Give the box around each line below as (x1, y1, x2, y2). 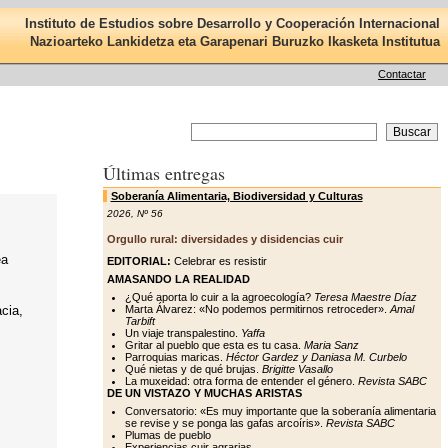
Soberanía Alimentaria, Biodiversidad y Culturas (110, 190, 363, 202)
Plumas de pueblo (124, 429, 211, 441)
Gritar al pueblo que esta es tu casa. (124, 339, 304, 351)
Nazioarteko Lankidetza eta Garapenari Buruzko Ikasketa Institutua (30, 34, 441, 50)
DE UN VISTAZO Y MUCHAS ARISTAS (106, 387, 302, 399)
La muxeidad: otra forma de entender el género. (124, 375, 358, 387)
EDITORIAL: (106, 255, 171, 267)
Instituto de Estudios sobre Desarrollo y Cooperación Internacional (25, 15, 441, 31)
